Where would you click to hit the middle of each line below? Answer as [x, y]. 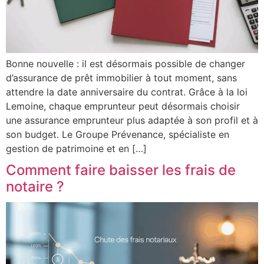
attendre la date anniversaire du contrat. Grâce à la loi [127, 92]
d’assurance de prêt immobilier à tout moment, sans [121, 77]
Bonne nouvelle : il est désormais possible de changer [126, 63]
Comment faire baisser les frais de [121, 170]
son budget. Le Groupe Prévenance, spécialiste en [118, 134]
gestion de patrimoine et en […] [76, 148]
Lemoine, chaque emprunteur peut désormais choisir [123, 106]
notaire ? [35, 186]
